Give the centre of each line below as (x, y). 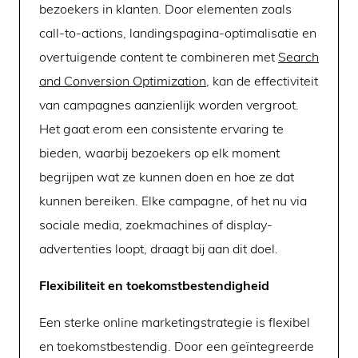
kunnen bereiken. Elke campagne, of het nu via (173, 200)
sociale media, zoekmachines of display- (156, 224)
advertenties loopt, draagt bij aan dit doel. (159, 248)
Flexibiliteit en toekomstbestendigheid (154, 285)
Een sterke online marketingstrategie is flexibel (175, 322)
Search (298, 56)
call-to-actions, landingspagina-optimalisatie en (178, 32)
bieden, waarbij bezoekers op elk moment (159, 152)
